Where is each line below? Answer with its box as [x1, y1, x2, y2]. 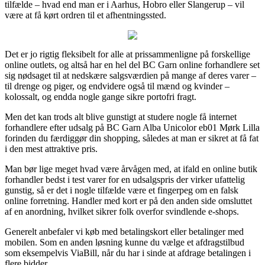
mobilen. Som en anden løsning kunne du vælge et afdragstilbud [5, 237, 244, 247]
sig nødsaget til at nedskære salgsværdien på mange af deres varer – [5, 70, 256, 80]
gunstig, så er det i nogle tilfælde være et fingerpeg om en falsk [5, 185, 238, 195]
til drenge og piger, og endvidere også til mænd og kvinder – [5, 80, 230, 91]
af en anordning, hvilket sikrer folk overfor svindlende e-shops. [5, 206, 239, 216]
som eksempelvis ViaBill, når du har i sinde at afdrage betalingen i [5, 247, 251, 258]
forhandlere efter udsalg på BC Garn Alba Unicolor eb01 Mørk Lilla [5, 122, 260, 132]
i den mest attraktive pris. [5, 143, 98, 154]
